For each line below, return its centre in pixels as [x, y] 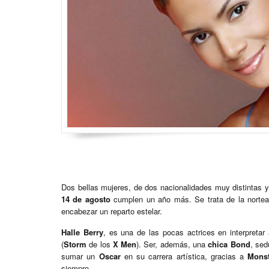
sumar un [80, 256]
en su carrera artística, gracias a [184, 256]
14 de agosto [86, 199]
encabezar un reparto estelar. [112, 211]
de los [100, 244]
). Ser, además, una [172, 244]
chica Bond [229, 244]
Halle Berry [82, 232]
